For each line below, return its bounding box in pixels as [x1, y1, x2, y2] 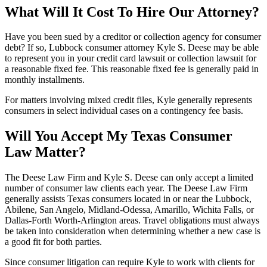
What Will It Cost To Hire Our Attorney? [5, 4, 259, 20]
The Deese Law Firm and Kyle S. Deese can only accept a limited [5, 172, 253, 183]
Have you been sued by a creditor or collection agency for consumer [5, 32, 261, 42]
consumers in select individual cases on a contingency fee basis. [5, 105, 243, 116]
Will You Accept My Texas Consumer [5, 128, 232, 144]
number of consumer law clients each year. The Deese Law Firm [5, 183, 247, 194]
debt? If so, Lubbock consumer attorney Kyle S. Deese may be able [5, 42, 259, 53]
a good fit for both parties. [5, 237, 102, 247]
